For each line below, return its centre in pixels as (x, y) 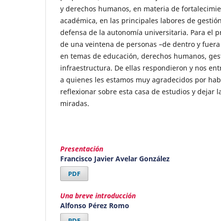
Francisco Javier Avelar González (115, 158)
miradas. (75, 103)
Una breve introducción (98, 195)
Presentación (82, 148)
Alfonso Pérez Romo (95, 205)
